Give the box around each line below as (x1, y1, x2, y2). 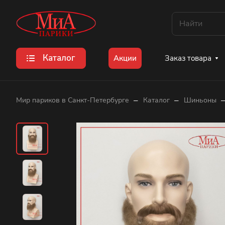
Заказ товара (165, 53, 211, 63)
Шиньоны (184, 95, 216, 105)
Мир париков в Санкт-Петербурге (16, 95, 129, 105)
